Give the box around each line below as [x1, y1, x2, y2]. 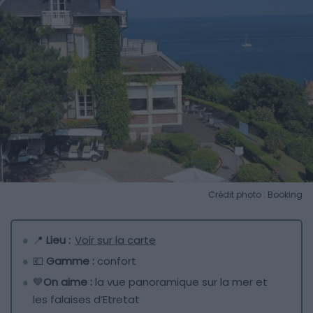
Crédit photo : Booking [208, 188, 303, 201]
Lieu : [46, 232, 73, 247]
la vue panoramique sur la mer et [95, 274, 268, 289]
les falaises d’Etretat [33, 291, 140, 307]
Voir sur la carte [75, 232, 156, 247]
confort [97, 253, 136, 268]
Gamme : [46, 253, 97, 268]
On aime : [43, 274, 95, 289]
